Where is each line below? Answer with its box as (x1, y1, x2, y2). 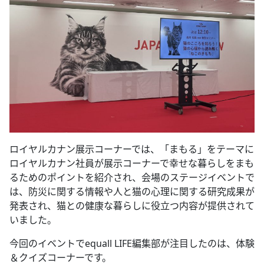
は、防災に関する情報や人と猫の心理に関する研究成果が (9, 185, 255, 199)
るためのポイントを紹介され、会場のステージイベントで (9, 171, 255, 184)
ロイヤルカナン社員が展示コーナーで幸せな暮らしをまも (9, 157, 254, 170)
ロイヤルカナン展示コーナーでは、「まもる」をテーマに (9, 143, 254, 156)
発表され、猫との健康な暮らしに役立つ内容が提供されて (9, 199, 255, 213)
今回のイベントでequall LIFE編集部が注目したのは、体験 (9, 237, 255, 250)
